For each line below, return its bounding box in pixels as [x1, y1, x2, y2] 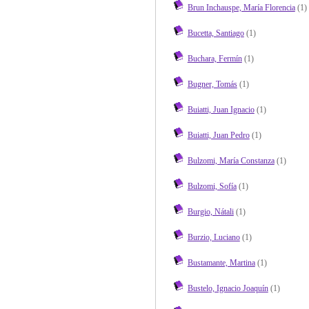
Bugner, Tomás [187, 79, 237, 89]
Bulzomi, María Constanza [187, 155, 275, 166]
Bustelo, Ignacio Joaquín [187, 283, 268, 293]
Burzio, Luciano [187, 232, 240, 242]
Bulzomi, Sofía [187, 181, 237, 191]
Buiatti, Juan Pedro [187, 130, 250, 140]
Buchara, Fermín [187, 53, 242, 63]
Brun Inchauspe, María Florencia [187, 2, 295, 12]
